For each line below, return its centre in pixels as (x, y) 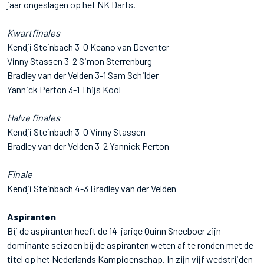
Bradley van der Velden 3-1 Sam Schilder (83, 75)
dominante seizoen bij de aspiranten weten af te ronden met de (130, 245)
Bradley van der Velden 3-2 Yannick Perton (88, 146)
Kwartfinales (34, 32)
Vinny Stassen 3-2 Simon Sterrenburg (80, 61)
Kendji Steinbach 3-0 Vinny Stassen (76, 131)
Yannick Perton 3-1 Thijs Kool (64, 89)
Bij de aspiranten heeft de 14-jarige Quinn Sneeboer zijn (114, 230)
